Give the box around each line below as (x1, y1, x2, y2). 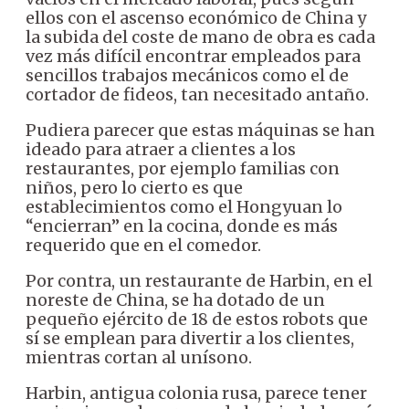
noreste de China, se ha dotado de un (26, 288, 325, 310)
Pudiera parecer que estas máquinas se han (26, 119, 375, 141)
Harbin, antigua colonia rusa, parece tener (26, 382, 367, 404)
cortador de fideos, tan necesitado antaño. (26, 83, 369, 105)
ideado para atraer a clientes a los (26, 138, 296, 160)
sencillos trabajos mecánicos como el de (26, 64, 349, 86)
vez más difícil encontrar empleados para (26, 45, 361, 67)
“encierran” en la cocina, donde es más (26, 215, 338, 236)
